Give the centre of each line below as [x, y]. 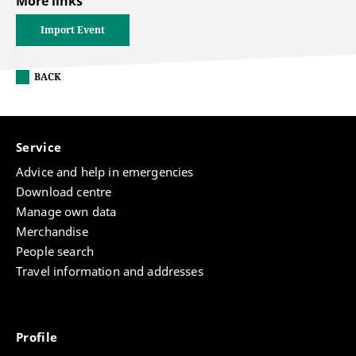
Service [41, 147]
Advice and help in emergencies [105, 172]
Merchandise [52, 232]
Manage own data [66, 212]
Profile [39, 337]
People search [55, 252]
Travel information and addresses [110, 271]
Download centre [64, 192]
